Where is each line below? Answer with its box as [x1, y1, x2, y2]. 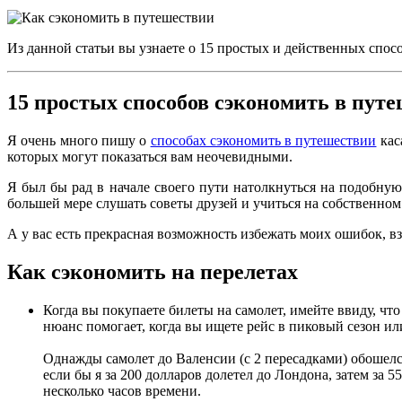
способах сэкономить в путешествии [150, 133, 377, 149]
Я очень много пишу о [7, 133, 151, 149]
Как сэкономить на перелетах [7, 260, 298, 284]
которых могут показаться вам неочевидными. [7, 149, 293, 165]
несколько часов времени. [43, 383, 201, 399]
